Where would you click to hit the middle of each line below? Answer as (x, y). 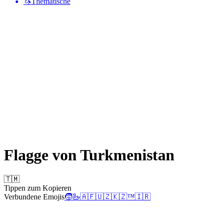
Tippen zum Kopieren (38, 188)
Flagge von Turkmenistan (89, 155)
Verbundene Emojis (34, 197)
